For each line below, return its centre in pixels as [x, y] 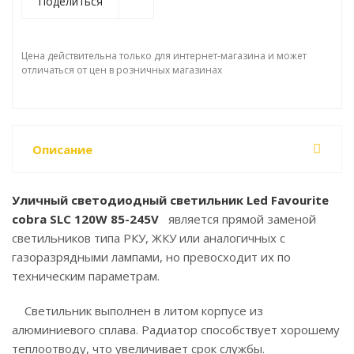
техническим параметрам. [86, 276]
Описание [62, 149]
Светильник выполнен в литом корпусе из [137, 311]
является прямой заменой [237, 219]
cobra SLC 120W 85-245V [85, 219]
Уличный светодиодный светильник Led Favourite [170, 200]
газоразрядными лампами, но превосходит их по [151, 257]
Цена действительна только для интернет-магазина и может [164, 56]
